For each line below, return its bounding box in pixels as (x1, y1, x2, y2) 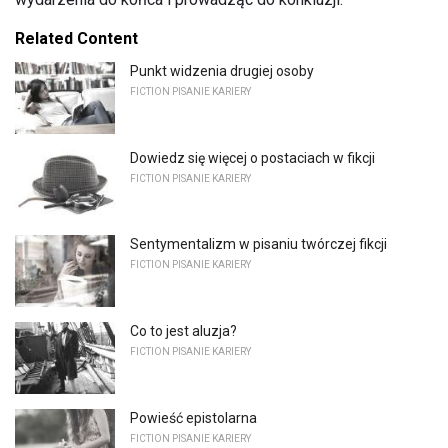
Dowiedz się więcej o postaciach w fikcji (130, 149, 375, 166)
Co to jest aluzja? (130, 323, 237, 340)
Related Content (15, 29, 138, 49)
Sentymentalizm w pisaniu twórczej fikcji (130, 236, 387, 253)
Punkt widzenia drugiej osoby (130, 63, 314, 80)
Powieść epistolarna (130, 409, 257, 426)
